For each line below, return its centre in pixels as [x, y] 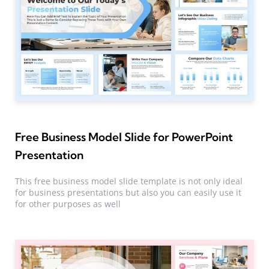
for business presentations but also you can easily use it [128, 193]
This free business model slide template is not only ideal [129, 181]
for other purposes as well [68, 204]
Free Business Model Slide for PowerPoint [124, 137]
